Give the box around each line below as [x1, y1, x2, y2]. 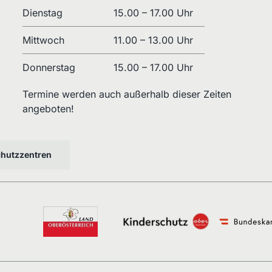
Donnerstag [22, 61, 76, 73]
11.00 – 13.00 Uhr [114, 33, 194, 46]
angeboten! [22, 102, 75, 115]
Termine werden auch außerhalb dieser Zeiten [22, 87, 232, 100]
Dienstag [22, 6, 63, 19]
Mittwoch [22, 33, 65, 46]
